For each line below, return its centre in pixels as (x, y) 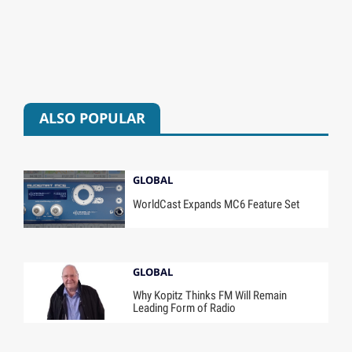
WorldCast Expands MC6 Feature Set (216, 204)
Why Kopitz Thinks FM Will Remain (210, 296)
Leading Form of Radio (185, 308)
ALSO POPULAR (92, 118)
